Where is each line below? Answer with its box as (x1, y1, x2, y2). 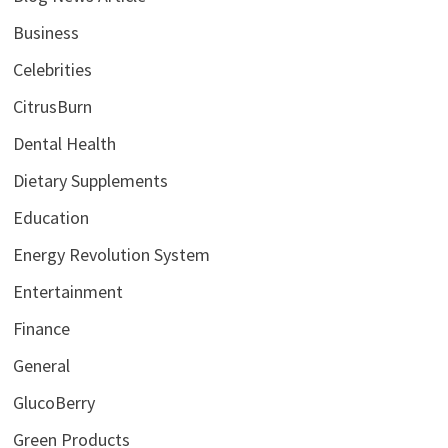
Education (13, 205, 90, 229)
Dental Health (13, 131, 117, 155)
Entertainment (13, 279, 124, 303)
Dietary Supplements (13, 168, 169, 192)
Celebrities (13, 57, 93, 81)
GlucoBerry (13, 390, 96, 414)
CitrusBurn (13, 94, 93, 118)
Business (13, 20, 80, 44)
